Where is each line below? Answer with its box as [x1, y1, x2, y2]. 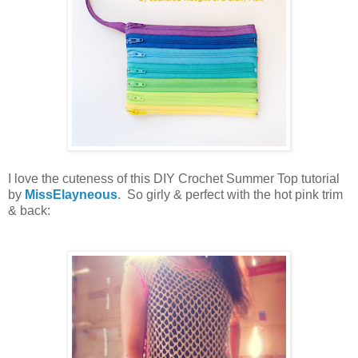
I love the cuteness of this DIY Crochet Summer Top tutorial [8, 172, 340, 186]
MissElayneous [25, 188, 117, 202]
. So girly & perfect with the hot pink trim [117, 188, 343, 202]
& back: [8, 204, 50, 218]
